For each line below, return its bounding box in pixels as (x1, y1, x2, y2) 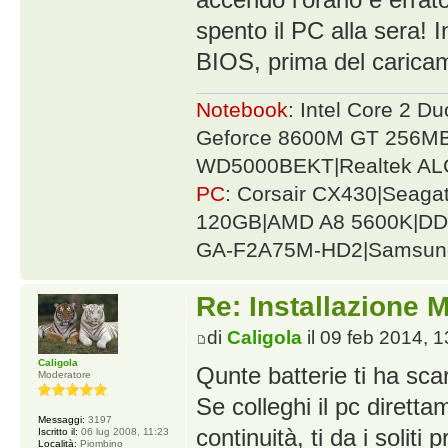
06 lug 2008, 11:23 (78, 426, 169, 438)
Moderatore (38, 369, 91, 381)
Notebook (195, 98, 288, 122)
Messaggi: (38, 414, 85, 426)
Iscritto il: (38, 426, 78, 438)
